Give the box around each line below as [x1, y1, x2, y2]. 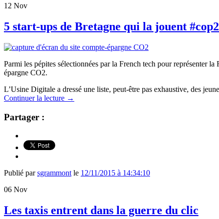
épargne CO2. [4, 68, 47, 77]
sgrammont [37, 169, 71, 177]
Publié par [4, 169, 37, 177]
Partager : [4, 111, 44, 122]
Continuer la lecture [4, 93, 66, 102]
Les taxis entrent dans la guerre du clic [4, 204, 198, 217]
